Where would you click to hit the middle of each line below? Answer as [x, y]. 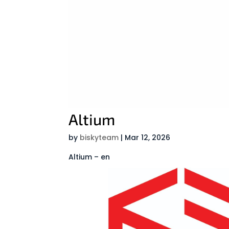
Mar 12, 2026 [148, 137]
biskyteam [99, 137]
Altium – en [89, 157]
